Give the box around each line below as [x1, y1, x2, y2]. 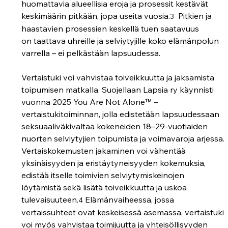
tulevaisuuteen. [21, 194, 79, 205]
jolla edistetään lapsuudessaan [100, 108, 222, 119]
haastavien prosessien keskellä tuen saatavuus [21, 23, 202, 34]
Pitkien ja [174, 10, 214, 21]
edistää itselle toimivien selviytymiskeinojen [21, 169, 187, 180]
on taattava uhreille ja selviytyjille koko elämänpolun [21, 35, 221, 46]
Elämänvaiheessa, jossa [83, 194, 177, 205]
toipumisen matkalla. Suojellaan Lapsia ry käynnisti [21, 84, 216, 95]
